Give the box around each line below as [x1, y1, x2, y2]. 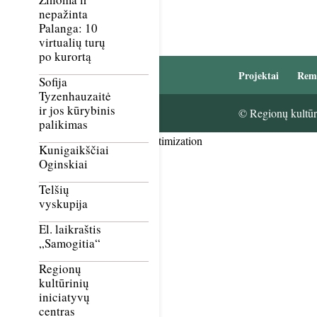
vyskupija [39, 195, 88, 212]
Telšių [39, 181, 69, 198]
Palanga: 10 [39, 20, 98, 37]
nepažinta [39, 6, 88, 23]
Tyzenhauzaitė [39, 88, 111, 105]
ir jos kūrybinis [39, 102, 115, 119]
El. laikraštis [39, 221, 101, 238]
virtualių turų [39, 34, 105, 51]
